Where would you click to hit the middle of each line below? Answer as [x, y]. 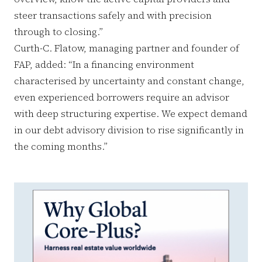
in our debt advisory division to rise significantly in [129, 130]
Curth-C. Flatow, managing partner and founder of [127, 48]
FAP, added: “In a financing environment [104, 64]
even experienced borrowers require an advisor [122, 97]
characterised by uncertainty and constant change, [129, 81]
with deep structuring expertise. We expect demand [131, 113]
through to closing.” [60, 32]
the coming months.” [62, 146]
